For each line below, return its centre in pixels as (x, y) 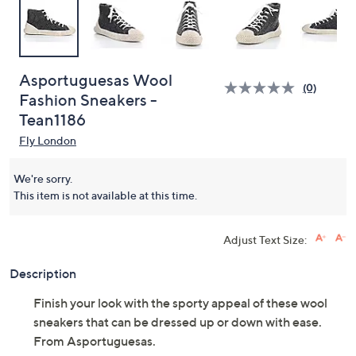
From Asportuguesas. (95, 341)
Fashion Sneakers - (88, 100)
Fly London (48, 140)
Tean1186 (52, 120)
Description (43, 273)
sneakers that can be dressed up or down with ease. (178, 322)
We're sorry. (43, 178)
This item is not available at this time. (105, 195)
